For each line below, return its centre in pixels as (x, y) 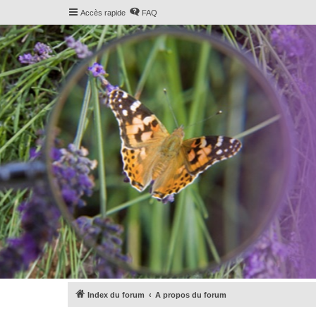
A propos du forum (191, 295)
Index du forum (116, 295)
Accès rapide (103, 13)
